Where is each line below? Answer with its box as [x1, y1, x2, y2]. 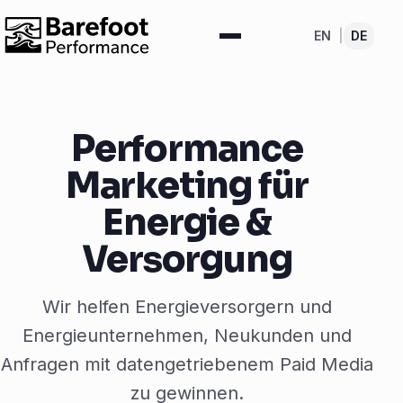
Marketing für [65, 163, 309, 209]
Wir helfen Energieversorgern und [42, 296, 332, 318]
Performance [71, 126, 303, 172]
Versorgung [82, 237, 292, 282]
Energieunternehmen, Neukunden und [22, 325, 352, 346]
